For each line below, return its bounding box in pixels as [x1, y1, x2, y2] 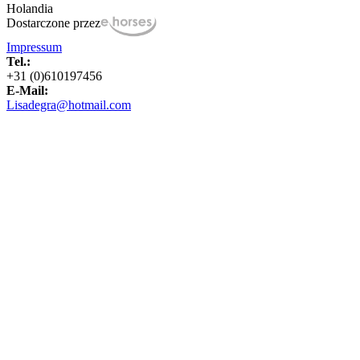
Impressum [6, 40, 62, 55]
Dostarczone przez [6, 15, 100, 30]
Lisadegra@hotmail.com [6, 98, 131, 112]
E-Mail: [6, 84, 48, 98]
